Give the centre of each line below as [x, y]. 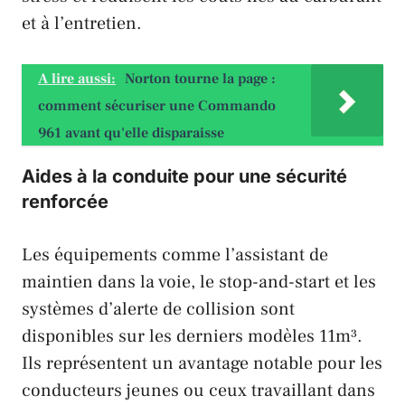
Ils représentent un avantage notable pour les [202, 363]
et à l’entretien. [82, 23]
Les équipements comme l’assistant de [175, 254]
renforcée [65, 201]
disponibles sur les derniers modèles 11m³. [192, 336]
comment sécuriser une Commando [157, 105]
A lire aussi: [77, 78]
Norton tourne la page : [200, 78]
